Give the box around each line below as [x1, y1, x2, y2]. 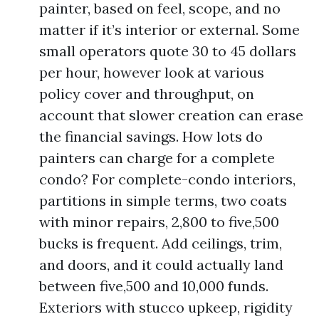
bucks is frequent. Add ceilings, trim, [39, 234, 282, 252]
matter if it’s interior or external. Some [39, 21, 300, 38]
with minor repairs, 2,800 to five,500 [39, 213, 279, 231]
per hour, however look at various [39, 63, 264, 81]
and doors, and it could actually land [39, 256, 283, 273]
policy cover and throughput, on [39, 85, 254, 103]
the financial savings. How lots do [39, 127, 263, 145]
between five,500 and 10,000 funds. [39, 277, 268, 295]
